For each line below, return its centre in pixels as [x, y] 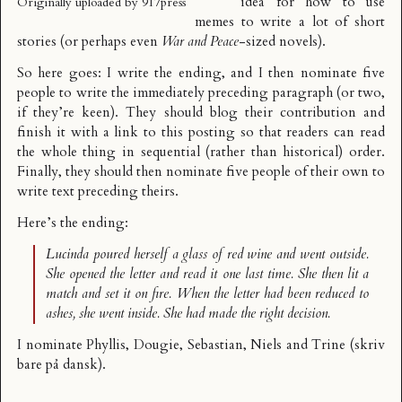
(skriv [365, 345]
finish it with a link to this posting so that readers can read [201, 133]
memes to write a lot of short [290, 22]
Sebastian [215, 345]
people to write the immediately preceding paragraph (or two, [201, 93]
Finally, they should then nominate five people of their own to [201, 172]
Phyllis [106, 345]
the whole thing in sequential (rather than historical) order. [201, 153]
